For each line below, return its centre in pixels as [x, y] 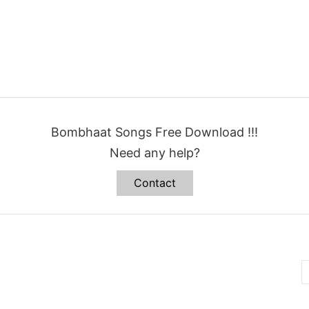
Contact [154, 182]
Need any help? [154, 152]
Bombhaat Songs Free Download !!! [154, 132]
